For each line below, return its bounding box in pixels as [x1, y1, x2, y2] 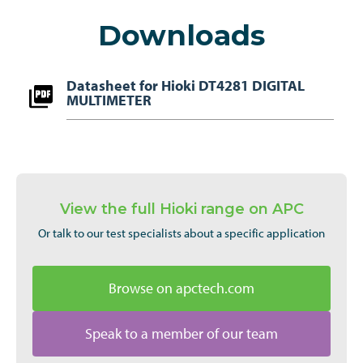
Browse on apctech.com [109, 279, 254, 298]
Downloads [98, 17, 265, 53]
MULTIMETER [66, 90, 152, 109]
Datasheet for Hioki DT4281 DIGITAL [66, 75, 305, 95]
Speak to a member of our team [85, 324, 278, 344]
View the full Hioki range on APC [59, 199, 304, 218]
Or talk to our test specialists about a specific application [38, 224, 325, 241]
